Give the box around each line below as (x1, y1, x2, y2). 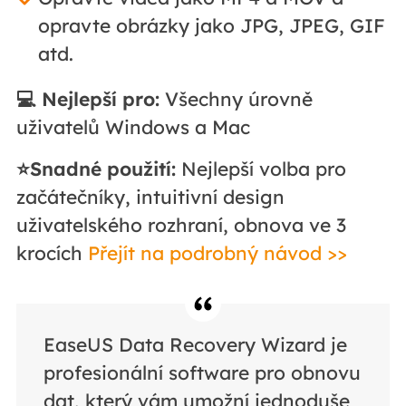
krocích (15, 240, 88, 265)
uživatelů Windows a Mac (15, 114, 250, 139)
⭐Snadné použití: (15, 156, 176, 180)
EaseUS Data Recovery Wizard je (43, 332, 347, 356)
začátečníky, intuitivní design (15, 184, 285, 208)
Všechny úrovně (159, 86, 313, 111)
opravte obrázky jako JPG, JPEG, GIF (37, 13, 385, 37)
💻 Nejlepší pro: (15, 86, 159, 111)
